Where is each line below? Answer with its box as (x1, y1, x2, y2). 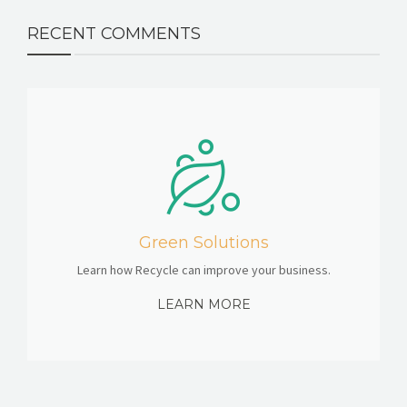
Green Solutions (138, 232, 269, 253)
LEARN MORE (156, 295, 251, 313)
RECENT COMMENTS (27, 23, 201, 44)
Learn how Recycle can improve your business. (76, 261, 331, 278)
